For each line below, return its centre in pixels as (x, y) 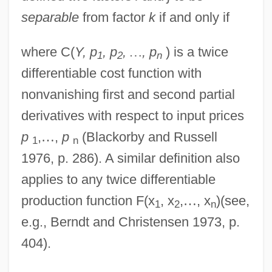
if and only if (192, 17)
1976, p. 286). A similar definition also (130, 158)
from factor (114, 17)
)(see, (233, 200)
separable (50, 17)
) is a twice (195, 52)
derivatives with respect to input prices (132, 115)
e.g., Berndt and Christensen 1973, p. (130, 222)
